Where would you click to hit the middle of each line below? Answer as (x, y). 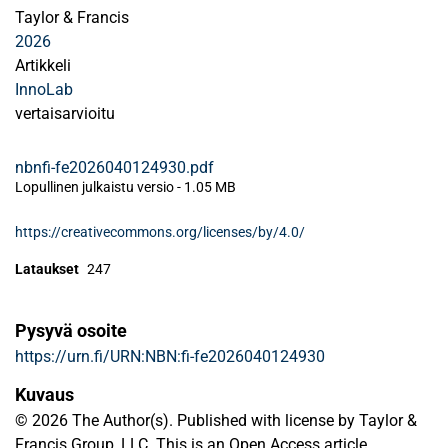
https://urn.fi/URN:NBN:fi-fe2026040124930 (170, 356)
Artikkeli (43, 65)
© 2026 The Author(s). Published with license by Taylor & (216, 420)
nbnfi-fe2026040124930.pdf (114, 167)
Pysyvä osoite (71, 330)
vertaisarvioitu (65, 113)
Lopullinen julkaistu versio (96, 187)
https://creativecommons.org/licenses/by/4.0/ (160, 232)
